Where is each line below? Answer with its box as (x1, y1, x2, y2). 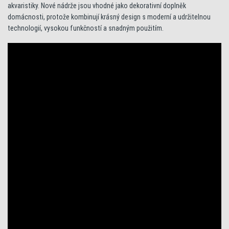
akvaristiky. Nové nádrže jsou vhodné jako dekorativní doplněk (8, 1, 186, 10)
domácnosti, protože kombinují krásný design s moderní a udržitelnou (8, 12, 211, 21)
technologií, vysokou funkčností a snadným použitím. (8, 24, 164, 32)
